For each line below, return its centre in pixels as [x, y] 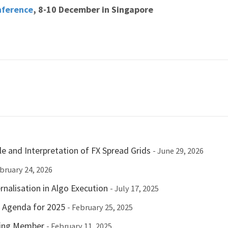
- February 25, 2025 [100, 207]
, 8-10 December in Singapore [93, 9]
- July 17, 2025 [134, 188]
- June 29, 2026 [178, 151]
